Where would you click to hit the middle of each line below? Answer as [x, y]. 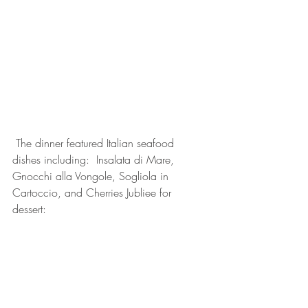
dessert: [31, 209]
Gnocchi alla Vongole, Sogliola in [92, 176]
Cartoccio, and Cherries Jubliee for [93, 192]
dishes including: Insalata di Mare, [95, 159]
